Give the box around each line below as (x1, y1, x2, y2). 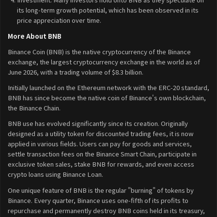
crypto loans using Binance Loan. (8, 170, 103, 179)
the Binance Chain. (8, 103, 61, 113)
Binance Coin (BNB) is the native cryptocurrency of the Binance (8, 46, 191, 56)
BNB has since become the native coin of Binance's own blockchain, (8, 93, 206, 103)
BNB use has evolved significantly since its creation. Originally (8, 119, 188, 128)
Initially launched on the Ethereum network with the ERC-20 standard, (8, 83, 209, 93)
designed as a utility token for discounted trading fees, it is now (8, 129, 194, 139)
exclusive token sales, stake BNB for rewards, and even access (8, 159, 194, 169)
